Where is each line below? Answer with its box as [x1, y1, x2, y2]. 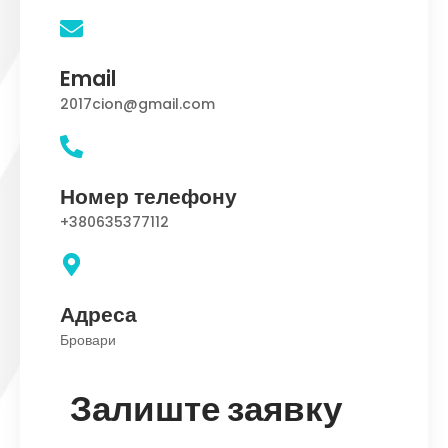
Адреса [60, 299, 137, 329]
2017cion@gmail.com [60, 93, 215, 114]
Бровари [60, 329, 116, 350]
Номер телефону [60, 181, 237, 211]
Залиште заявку [70, 383, 342, 433]
